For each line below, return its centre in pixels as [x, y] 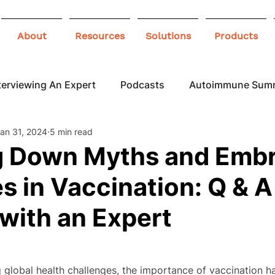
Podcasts [142, 85]
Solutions [168, 36]
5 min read [71, 131]
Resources [100, 36]
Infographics [107, 134]
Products [236, 36]
